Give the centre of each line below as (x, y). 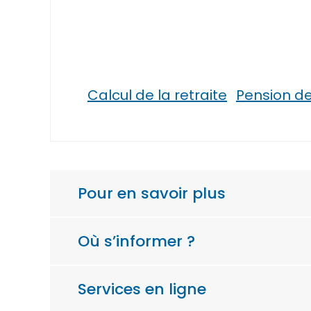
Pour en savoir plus (152, 193)
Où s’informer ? (136, 241)
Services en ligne (142, 289)
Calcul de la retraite (157, 95)
